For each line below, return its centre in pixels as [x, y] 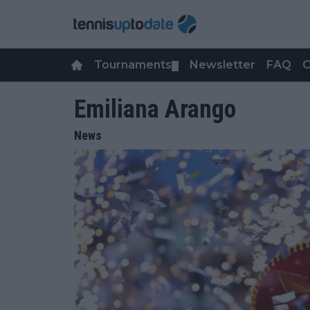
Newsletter [222, 65]
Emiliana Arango [155, 109]
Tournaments [133, 65]
